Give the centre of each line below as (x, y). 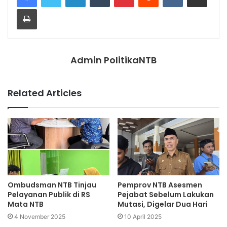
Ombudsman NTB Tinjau (52, 185)
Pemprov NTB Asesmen (160, 185)
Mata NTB (26, 204)
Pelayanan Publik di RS (49, 195)
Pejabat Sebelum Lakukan (166, 195)
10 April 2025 (143, 217)
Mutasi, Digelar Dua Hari (163, 204)
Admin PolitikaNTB (113, 60)
